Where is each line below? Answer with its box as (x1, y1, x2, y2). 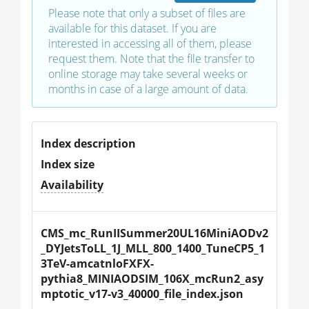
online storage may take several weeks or (48, 66, 248, 81)
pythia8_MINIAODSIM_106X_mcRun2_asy (41, 270, 263, 286)
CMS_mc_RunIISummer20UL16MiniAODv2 (41, 225, 268, 241)
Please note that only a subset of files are (48, 5, 246, 21)
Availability (41, 177, 103, 192)
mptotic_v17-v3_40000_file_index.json (41, 286, 243, 301)
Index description (41, 135, 136, 151)
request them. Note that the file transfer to (48, 50, 255, 66)
